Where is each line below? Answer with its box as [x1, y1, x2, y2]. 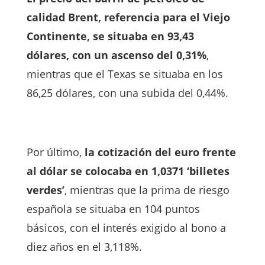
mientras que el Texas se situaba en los [26, 66, 223, 81]
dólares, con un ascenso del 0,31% [26, 47, 206, 62]
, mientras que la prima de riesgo [64, 182, 230, 197]
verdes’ [26, 182, 64, 197]
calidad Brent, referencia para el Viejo [26, 9, 230, 24]
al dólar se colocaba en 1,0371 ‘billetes [26, 163, 230, 178]
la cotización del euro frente [84, 144, 236, 159]
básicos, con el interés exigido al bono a [26, 220, 226, 235]
